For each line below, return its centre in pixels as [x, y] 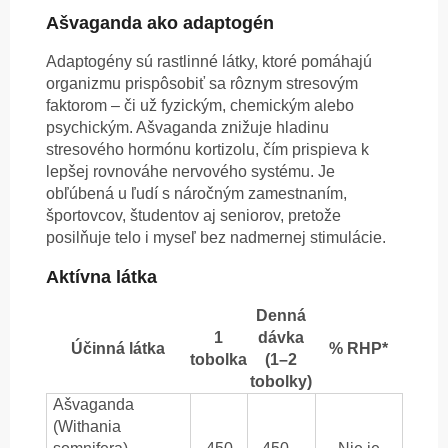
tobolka [218, 360]
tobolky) [281, 382]
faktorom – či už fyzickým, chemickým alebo [200, 106]
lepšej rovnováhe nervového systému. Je [190, 172]
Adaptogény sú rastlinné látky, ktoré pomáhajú [209, 62]
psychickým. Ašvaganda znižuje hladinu [187, 128]
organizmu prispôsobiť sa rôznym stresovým [202, 84]
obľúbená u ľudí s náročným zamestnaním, [196, 194]
